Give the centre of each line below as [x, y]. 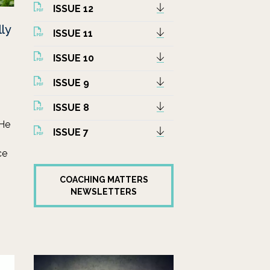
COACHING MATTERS [104, 180]
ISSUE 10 [74, 58]
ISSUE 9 [71, 83]
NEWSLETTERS [104, 192]
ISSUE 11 [73, 33]
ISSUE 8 [71, 108]
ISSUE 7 [71, 132]
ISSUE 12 [73, 9]
